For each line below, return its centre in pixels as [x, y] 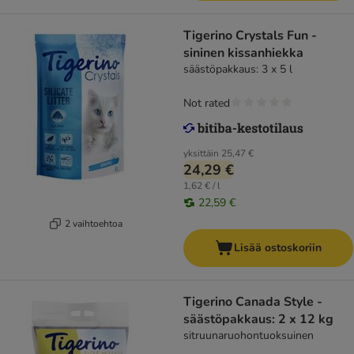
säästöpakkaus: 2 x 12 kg [258, 320]
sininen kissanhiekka [243, 53]
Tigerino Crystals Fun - [250, 36]
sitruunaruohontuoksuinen [249, 336]
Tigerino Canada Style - [253, 302]
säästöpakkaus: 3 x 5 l [238, 70]
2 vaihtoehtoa [94, 223]
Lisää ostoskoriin [278, 248]
